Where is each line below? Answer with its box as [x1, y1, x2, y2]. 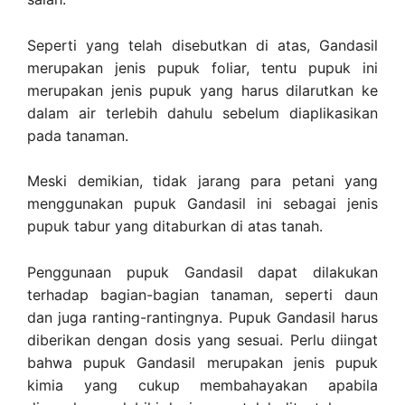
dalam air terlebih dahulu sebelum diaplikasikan [27, 103, 378, 122]
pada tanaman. [27, 126, 128, 145]
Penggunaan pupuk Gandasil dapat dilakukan [27, 262, 378, 281]
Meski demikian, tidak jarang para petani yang [27, 172, 378, 191]
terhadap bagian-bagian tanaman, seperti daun [27, 285, 378, 304]
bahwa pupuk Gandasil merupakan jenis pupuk [27, 353, 378, 372]
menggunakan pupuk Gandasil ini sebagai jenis [27, 194, 378, 213]
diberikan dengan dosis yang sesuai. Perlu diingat [27, 330, 378, 349]
